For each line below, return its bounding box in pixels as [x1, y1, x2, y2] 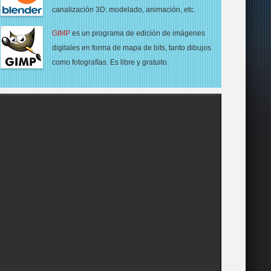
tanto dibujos [167, 44, 211, 52]
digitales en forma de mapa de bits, [52, 44, 167, 52]
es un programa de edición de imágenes [70, 29, 205, 38]
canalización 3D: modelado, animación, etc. [52, 5, 195, 14]
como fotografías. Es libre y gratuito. [52, 58, 169, 67]
